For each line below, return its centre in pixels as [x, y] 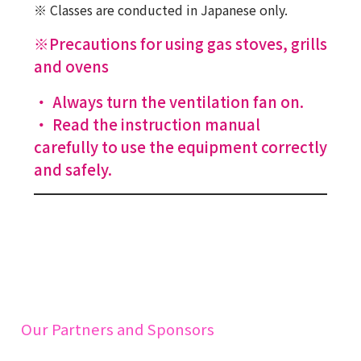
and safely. [73, 169]
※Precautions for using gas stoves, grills [180, 44]
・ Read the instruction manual [147, 124]
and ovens [71, 66]
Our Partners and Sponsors [117, 329]
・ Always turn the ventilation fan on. [168, 102]
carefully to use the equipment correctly [180, 147]
